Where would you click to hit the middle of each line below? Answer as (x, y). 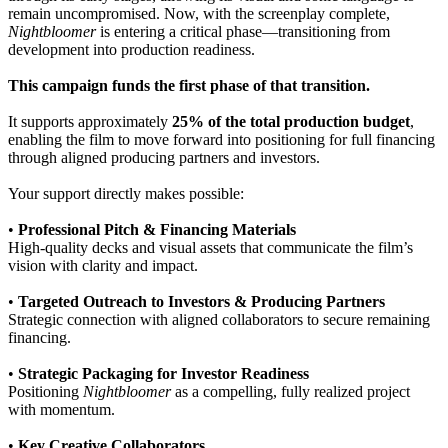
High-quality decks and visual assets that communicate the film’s (210, 248)
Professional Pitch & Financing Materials (157, 230)
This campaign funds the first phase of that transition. (189, 86)
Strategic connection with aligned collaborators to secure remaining (219, 320)
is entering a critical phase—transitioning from (243, 32)
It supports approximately (90, 122)
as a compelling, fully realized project (290, 392)
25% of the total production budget (291, 122)
